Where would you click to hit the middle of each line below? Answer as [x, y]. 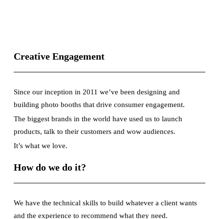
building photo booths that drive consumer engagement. [99, 104]
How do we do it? [50, 167]
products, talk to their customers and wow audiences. [95, 131]
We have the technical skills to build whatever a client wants [105, 203]
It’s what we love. [41, 145]
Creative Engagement [59, 56]
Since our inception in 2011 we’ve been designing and [97, 92]
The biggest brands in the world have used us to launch [98, 119]
